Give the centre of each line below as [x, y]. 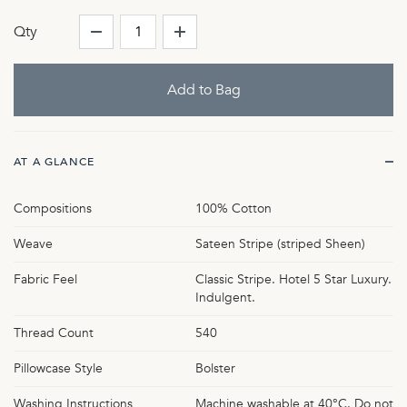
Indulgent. [225, 297]
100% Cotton [233, 208]
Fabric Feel [45, 279]
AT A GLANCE [55, 161]
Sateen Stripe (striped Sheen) [280, 243]
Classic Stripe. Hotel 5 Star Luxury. [293, 279]
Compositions [53, 208]
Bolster [215, 368]
